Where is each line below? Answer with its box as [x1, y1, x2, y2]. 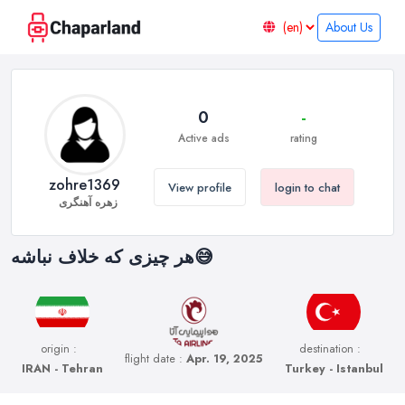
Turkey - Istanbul [284, 361, 383, 377]
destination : [299, 341, 362, 357]
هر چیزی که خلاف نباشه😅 [194, 244, 213, 270]
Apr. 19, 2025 [186, 351, 263, 367]
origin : [41, 341, 78, 357]
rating [290, 130, 317, 146]
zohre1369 [49, 174, 120, 196]
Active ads [177, 130, 230, 146]
